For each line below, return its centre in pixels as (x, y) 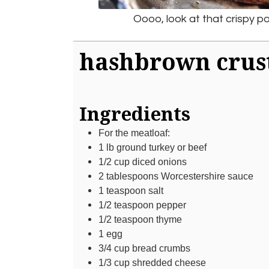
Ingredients (135, 114)
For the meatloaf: (134, 133)
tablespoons (132, 176)
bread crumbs (161, 248)
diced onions (159, 162)
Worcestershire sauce (207, 176)
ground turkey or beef (162, 147)
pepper (171, 205)
